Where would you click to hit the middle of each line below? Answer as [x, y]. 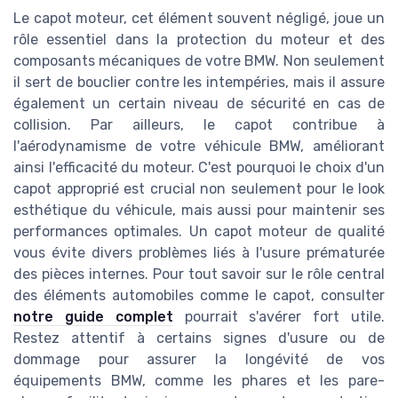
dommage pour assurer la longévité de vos [199, 360]
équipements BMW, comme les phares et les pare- [199, 381]
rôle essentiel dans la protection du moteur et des [199, 40]
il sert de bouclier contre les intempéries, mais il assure [199, 83]
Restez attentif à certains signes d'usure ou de [199, 338]
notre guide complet [93, 317]
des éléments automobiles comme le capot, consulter [199, 296]
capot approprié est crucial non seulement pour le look [199, 189]
